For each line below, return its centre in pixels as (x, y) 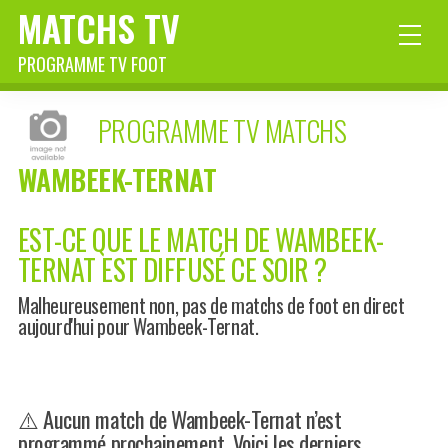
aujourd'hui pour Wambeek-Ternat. (138, 326)
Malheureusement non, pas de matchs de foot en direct (211, 305)
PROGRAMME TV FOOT (92, 64)
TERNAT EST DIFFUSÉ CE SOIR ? (172, 269)
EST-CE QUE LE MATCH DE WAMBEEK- (201, 239)
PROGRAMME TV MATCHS (222, 131)
